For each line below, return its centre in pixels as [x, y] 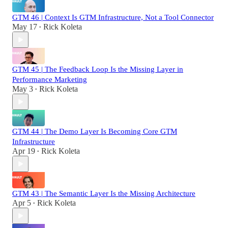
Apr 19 [24, 151]
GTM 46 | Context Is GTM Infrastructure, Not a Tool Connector [113, 18]
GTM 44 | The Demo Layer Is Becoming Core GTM [95, 132]
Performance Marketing [50, 80]
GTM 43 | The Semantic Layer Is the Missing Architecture [104, 194]
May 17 [25, 27]
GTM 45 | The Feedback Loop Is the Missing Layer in [98, 69]
